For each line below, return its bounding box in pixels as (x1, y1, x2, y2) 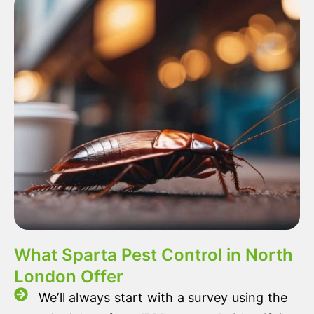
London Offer (14, 266, 123, 287)
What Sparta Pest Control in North (14, 245, 293, 266)
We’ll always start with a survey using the (39, 290, 288, 306)
